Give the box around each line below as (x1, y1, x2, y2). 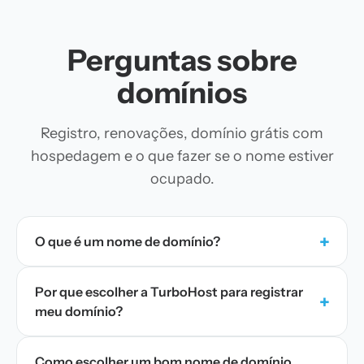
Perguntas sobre (67, 42, 297, 78)
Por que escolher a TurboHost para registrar (35, 284, 303, 300)
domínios (117, 75, 247, 110)
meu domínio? (35, 303, 123, 319)
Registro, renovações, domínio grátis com (41, 124, 323, 142)
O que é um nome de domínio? (35, 233, 220, 249)
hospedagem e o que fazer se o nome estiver (30, 147, 334, 165)
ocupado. (149, 170, 214, 188)
